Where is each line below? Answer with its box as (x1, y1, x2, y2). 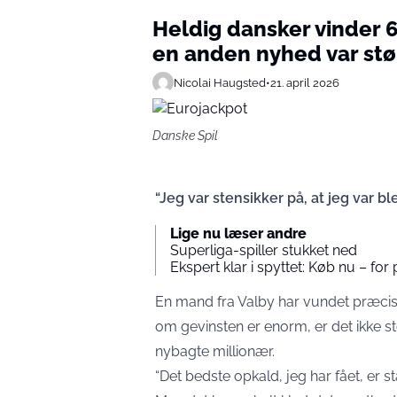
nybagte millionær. (155, 343, 275, 360)
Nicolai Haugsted (174, 75, 266, 90)
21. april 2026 (270, 75, 339, 90)
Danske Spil (152, 128, 218, 143)
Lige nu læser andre (170, 225, 307, 242)
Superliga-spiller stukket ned (170, 242, 357, 259)
